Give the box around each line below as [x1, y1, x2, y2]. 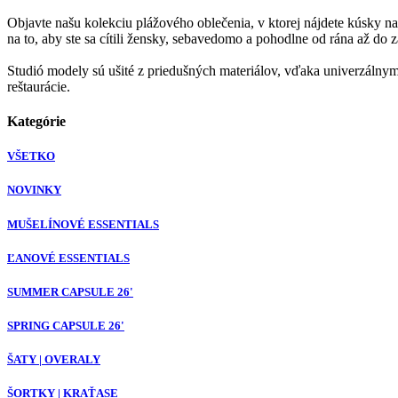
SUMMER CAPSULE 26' [7, 284, 133, 298]
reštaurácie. [7, 78, 70, 94]
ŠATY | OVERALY [7, 353, 100, 367]
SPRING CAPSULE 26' [7, 319, 124, 333]
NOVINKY [7, 183, 61, 197]
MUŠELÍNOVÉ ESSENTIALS [7, 217, 159, 231]
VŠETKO [7, 149, 55, 163]
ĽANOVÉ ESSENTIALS [7, 251, 130, 265]
